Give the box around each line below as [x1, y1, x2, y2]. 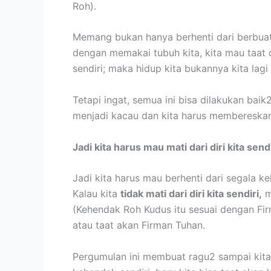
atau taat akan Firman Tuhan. [73, 219, 205, 232]
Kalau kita [73, 188, 120, 200]
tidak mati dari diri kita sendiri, [120, 188, 262, 200]
